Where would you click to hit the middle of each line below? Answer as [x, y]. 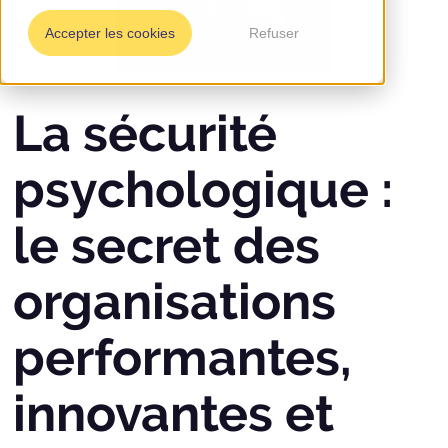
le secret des [167, 246]
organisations [175, 302]
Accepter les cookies [110, 33]
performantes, [183, 358]
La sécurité [145, 134]
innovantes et [174, 414]
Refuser [274, 33]
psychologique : [203, 190]
